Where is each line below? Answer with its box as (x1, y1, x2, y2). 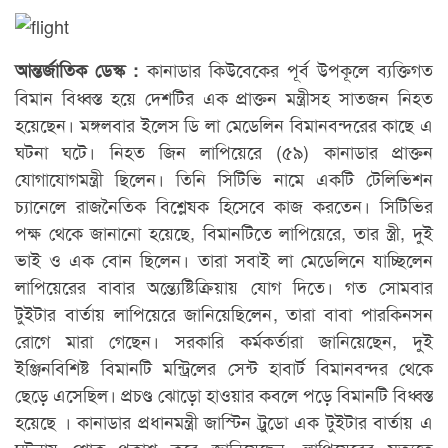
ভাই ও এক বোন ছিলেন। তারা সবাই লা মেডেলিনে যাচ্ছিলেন (15, 246, 433, 273)
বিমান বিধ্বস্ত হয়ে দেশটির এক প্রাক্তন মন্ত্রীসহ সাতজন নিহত (15, 84, 433, 111)
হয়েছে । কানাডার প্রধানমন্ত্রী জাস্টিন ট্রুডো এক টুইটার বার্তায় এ (15, 408, 433, 435)
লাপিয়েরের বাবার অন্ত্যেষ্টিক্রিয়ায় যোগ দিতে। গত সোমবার (15, 273, 433, 300)
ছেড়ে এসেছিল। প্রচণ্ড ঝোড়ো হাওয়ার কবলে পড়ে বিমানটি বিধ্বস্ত (15, 381, 433, 408)
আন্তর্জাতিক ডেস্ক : (15, 57, 139, 84)
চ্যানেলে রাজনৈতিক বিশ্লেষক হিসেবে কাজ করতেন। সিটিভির (15, 192, 433, 219)
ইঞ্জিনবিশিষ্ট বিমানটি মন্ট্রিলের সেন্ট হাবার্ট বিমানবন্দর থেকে (15, 354, 433, 381)
